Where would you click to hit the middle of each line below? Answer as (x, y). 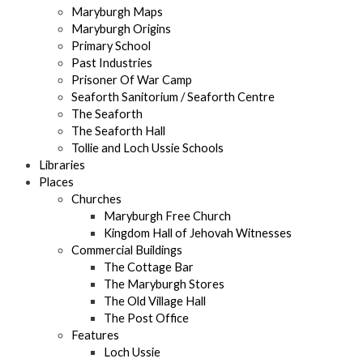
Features (95, 335)
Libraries (62, 165)
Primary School (111, 46)
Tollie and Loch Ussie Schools (147, 148)
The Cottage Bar (149, 267)
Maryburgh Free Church (167, 216)
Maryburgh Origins (121, 29)
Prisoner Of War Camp (132, 80)
